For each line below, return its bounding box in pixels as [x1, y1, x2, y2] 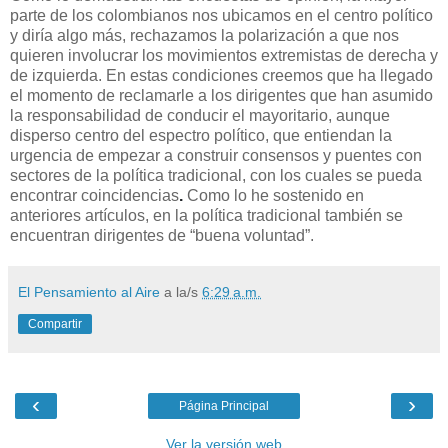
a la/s [164, 283, 202, 300]
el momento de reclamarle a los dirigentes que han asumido [10, 86, 433, 104]
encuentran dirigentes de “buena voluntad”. [10, 226, 314, 244]
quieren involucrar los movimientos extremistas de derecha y [10, 46, 438, 64]
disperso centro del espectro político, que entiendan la [10, 126, 392, 144]
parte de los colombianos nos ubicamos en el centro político [10, 6, 433, 24]
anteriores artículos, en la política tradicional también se [10, 206, 403, 224]
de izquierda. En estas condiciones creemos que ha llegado [10, 66, 433, 84]
